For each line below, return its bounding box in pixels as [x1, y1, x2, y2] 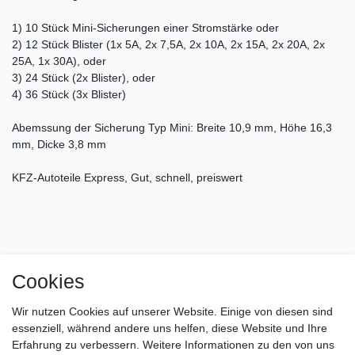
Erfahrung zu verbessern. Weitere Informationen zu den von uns [12, 338, 334, 351]
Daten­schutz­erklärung [135, 270, 246, 284]
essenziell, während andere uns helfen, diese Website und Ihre [12, 322, 327, 334]
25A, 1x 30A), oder [12, 54, 106, 67]
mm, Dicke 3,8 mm [12, 137, 106, 151]
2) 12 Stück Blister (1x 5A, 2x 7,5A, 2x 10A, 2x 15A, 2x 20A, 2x [12, 37, 325, 51]
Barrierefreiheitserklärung [62, 320, 189, 334]
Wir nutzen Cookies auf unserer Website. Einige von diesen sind [12, 305, 333, 318]
